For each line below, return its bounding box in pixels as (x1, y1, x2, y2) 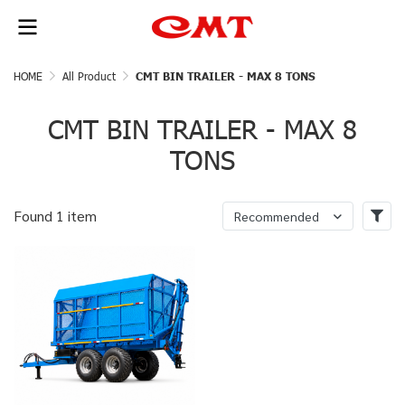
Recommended (234, 208, 319, 224)
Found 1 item (14, 206, 97, 225)
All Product (62, 69, 116, 83)
